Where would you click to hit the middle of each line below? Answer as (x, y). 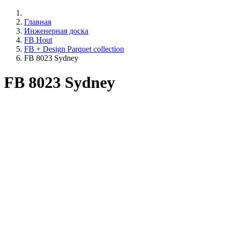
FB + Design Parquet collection (74, 49)
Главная (38, 22)
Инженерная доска (56, 31)
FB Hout (38, 40)
